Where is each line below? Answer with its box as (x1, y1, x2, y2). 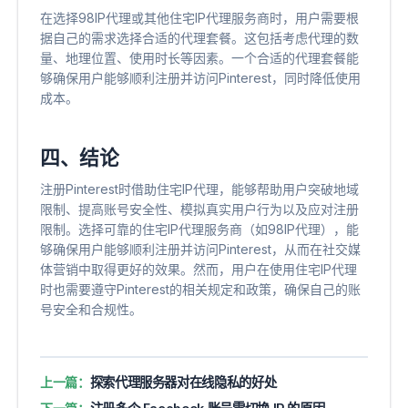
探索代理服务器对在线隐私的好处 (89, 374, 277, 391)
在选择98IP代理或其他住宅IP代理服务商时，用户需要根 (40, 10, 359, 26)
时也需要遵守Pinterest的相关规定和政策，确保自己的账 (40, 281, 361, 298)
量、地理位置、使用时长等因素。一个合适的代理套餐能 (40, 50, 359, 66)
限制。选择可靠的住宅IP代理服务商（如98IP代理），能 (40, 221, 359, 238)
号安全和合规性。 (40, 301, 142, 318)
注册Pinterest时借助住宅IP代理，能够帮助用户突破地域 (40, 181, 359, 198)
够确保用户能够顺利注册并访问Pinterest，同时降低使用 (40, 70, 361, 87)
